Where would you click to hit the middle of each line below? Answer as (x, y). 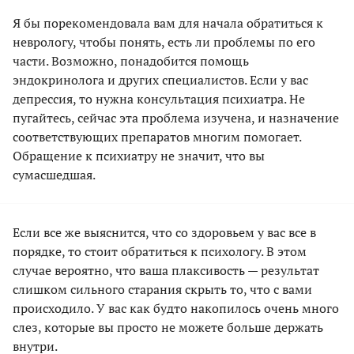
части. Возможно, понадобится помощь (131, 61)
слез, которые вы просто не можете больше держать (168, 328)
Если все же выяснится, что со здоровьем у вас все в (164, 233)
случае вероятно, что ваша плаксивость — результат (166, 271)
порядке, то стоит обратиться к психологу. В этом (160, 252)
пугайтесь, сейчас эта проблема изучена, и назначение (176, 118)
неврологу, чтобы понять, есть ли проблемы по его (164, 42)
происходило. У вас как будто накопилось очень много (176, 309)
